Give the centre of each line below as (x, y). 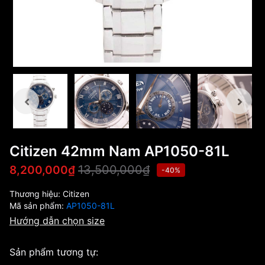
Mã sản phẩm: (38, 206)
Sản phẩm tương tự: (54, 252)
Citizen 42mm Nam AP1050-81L (119, 151)
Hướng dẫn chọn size (57, 221)
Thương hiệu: (36, 194)
